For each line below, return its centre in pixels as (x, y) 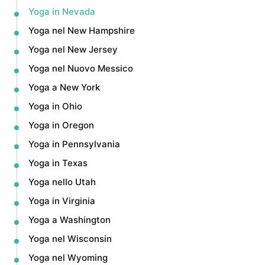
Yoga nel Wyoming (68, 258)
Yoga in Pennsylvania (74, 144)
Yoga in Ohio (55, 106)
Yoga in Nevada (62, 12)
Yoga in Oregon (61, 125)
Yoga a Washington (70, 220)
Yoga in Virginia (62, 201)
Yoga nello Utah (62, 182)
